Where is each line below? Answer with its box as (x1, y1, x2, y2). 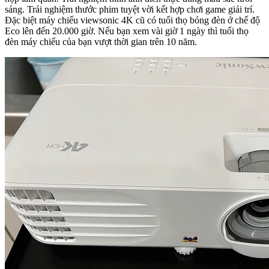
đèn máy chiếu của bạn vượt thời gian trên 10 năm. (5, 36, 197, 47)
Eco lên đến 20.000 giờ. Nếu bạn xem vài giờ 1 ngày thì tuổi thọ (5, 25, 249, 36)
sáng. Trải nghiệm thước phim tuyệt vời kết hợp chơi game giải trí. (5, 4, 255, 14)
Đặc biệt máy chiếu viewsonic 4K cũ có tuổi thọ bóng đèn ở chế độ (5, 14, 260, 25)
